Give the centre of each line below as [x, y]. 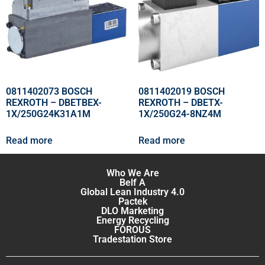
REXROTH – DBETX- [181, 103]
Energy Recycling [132, 221]
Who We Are [132, 173]
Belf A [132, 183]
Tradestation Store [132, 240]
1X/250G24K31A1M [48, 114]
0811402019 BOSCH [182, 92]
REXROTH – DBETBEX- [54, 103]
